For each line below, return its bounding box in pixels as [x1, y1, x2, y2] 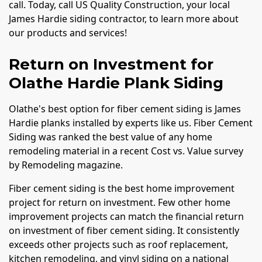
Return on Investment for [9, 55, 213, 74]
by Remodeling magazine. [9, 158, 125, 172]
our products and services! [9, 26, 127, 40]
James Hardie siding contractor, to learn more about [9, 12, 239, 26]
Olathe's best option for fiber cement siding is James [9, 102, 241, 116]
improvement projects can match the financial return [9, 210, 244, 223]
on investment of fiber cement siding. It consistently [9, 224, 239, 237]
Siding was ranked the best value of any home [9, 130, 212, 144]
